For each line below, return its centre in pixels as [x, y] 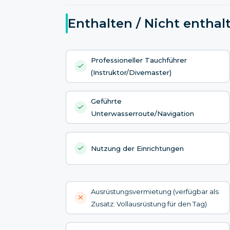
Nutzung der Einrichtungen [137, 148]
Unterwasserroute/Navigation [142, 113]
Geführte [106, 101]
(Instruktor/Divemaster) [131, 72]
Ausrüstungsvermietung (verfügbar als [155, 191]
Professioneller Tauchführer [139, 60]
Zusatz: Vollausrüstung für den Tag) [149, 204]
